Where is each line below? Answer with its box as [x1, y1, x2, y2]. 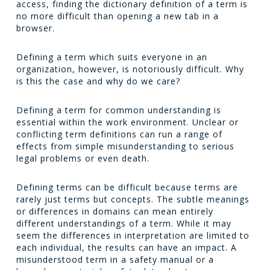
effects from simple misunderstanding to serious [16, 140, 234, 152]
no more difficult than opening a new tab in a [16, 10, 219, 22]
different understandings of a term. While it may [16, 218, 231, 229]
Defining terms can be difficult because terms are [16, 181, 238, 193]
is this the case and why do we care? [16, 75, 180, 87]
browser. [16, 22, 55, 34]
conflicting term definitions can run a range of [16, 128, 222, 140]
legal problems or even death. [16, 152, 149, 164]
